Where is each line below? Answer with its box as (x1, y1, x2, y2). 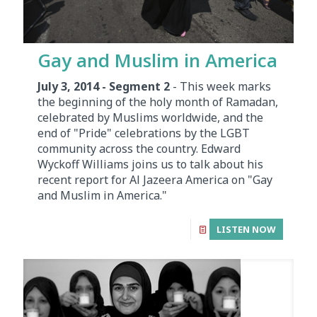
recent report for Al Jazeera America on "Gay (38, 171, 272, 188)
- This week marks (170, 78, 271, 94)
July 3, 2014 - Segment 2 (38, 78, 170, 94)
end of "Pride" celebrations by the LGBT (38, 125, 250, 141)
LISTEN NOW (217, 222, 276, 236)
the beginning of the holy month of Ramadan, (38, 93, 278, 110)
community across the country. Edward (38, 140, 241, 156)
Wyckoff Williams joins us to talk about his (38, 156, 263, 172)
